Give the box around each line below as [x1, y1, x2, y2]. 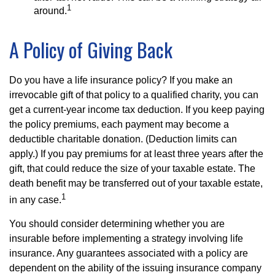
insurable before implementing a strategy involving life [9, 233, 243, 244]
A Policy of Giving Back [9, 35, 172, 64]
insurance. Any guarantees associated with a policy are [9, 248, 248, 259]
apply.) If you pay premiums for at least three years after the [9, 149, 263, 160]
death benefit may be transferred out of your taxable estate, [9, 178, 263, 189]
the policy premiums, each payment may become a [9, 119, 229, 130]
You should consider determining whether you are [9, 219, 225, 230]
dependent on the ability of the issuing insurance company [9, 263, 261, 274]
